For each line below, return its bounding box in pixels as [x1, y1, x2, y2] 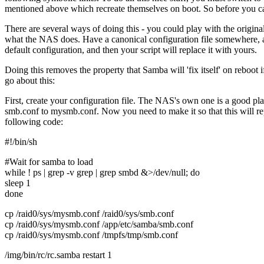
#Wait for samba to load [5, 157, 93, 167]
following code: [5, 117, 63, 127]
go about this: [5, 75, 55, 86]
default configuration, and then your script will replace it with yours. [5, 45, 257, 55]
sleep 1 [5, 178, 31, 189]
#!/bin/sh [5, 137, 37, 147]
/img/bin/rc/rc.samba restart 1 [5, 250, 112, 260]
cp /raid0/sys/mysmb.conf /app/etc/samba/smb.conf [5, 219, 193, 230]
